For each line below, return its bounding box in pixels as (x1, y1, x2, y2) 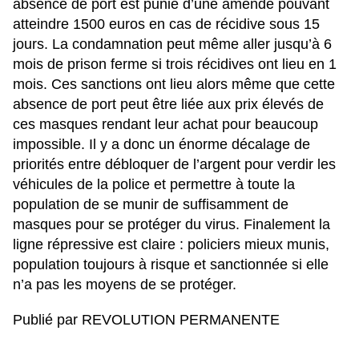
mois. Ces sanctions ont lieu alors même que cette (13, 76, 335, 93)
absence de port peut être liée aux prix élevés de (13, 96, 324, 113)
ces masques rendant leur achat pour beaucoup (13, 116, 318, 133)
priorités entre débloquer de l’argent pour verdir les (13, 156, 336, 173)
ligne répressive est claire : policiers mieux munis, (13, 236, 329, 253)
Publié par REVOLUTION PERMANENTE (13, 312, 280, 329)
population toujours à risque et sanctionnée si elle (13, 256, 329, 273)
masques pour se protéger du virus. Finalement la (13, 216, 330, 233)
